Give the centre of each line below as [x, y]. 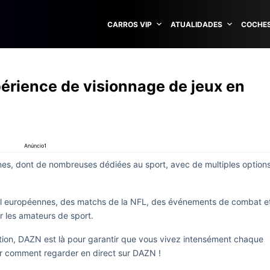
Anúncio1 [35, 146]
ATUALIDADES [196, 24]
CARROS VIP [130, 24]
